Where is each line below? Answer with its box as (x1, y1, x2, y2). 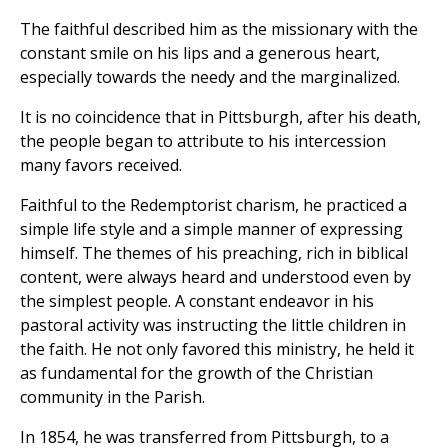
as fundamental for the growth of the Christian (20, 362, 373, 385)
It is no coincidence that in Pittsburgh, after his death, (20, 106, 421, 129)
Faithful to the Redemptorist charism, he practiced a (20, 194, 407, 217)
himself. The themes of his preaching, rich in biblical (20, 242, 408, 265)
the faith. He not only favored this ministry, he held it (20, 338, 414, 361)
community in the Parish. (20, 386, 205, 409)
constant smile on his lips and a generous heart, (20, 42, 380, 65)
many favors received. (20, 154, 182, 177)
